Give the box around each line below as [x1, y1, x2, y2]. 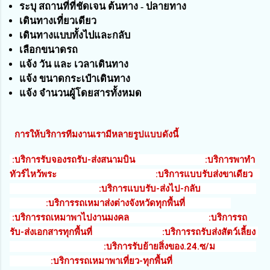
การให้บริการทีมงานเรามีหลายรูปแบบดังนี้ [14, 129, 178, 140]
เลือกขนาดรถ [19, 44, 81, 56]
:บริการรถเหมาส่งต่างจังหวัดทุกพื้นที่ [10, 197, 231, 209]
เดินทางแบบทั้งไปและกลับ [19, 30, 133, 42]
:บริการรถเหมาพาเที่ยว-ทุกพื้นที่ [10, 255, 172, 266]
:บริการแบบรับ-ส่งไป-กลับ [10, 183, 256, 194]
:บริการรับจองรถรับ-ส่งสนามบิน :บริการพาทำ [12, 154, 255, 165]
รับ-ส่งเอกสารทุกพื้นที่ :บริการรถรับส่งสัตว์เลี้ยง [10, 226, 258, 237]
